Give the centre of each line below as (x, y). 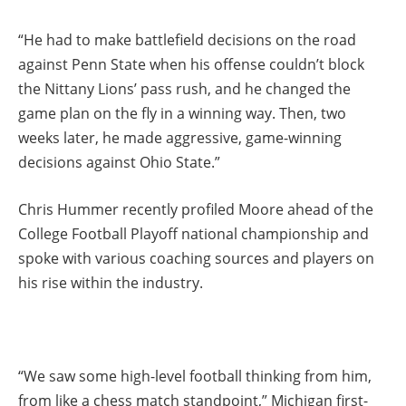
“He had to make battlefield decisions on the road (187, 40)
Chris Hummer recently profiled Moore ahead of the (196, 209)
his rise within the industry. (111, 282)
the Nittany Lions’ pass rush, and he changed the (184, 89)
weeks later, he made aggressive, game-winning (180, 138)
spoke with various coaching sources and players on (196, 258)
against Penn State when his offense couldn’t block (191, 65)
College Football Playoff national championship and (193, 233)
